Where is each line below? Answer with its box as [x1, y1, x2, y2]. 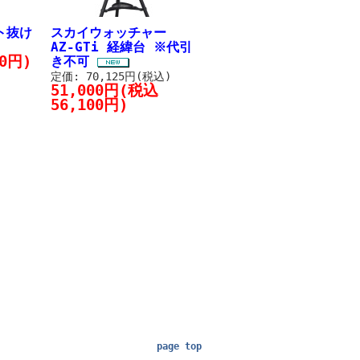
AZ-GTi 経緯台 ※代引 [50, 39, 192, 55]
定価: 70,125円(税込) [50, 70, 171, 83]
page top [156, 341, 202, 352]
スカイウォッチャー [50, 25, 179, 40]
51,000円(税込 [50, 82, 158, 99]
